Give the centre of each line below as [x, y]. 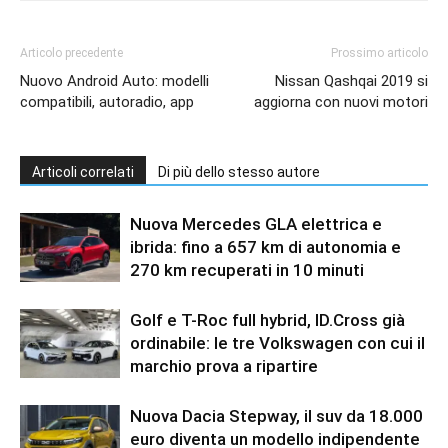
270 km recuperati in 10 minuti [247, 269]
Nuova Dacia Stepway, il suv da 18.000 [276, 415]
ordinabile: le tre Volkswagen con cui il [277, 342]
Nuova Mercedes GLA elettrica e [256, 223]
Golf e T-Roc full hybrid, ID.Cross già [267, 319]
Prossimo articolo [379, 52]
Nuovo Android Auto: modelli [114, 80]
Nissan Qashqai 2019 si [351, 80]
